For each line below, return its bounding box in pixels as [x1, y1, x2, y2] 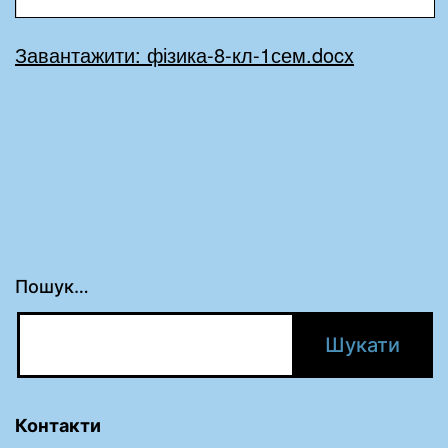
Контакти [15, 414, 101, 436]
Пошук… [15, 276, 89, 297]
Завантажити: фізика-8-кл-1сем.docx [15, 40, 354, 70]
